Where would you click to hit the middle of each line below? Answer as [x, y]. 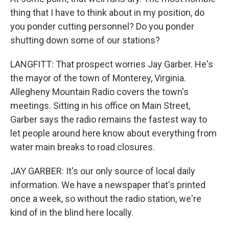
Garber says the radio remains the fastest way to [109, 119]
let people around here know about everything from [113, 133]
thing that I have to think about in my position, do [107, 13]
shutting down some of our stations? [85, 40]
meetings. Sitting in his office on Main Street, [100, 106]
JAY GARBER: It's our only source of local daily [103, 171]
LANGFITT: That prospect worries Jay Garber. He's [112, 64]
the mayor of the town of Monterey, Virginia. [98, 78]
